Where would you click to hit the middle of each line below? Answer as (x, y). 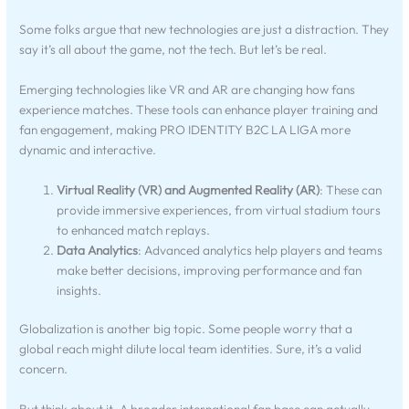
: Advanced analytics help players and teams (261, 250)
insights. (79, 290)
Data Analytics (98, 250)
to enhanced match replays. (134, 230)
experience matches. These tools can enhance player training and (199, 109)
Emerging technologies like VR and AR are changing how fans (188, 89)
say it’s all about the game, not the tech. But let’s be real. (173, 50)
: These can (351, 189)
